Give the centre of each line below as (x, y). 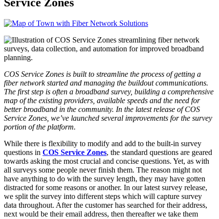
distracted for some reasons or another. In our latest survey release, (106, 187)
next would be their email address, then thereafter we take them (101, 214)
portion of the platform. (40, 127)
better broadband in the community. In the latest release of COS (102, 109)
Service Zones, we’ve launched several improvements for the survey (108, 118)
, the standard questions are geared (159, 152)
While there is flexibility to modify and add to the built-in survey (103, 143)
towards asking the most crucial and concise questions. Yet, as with (107, 161)
